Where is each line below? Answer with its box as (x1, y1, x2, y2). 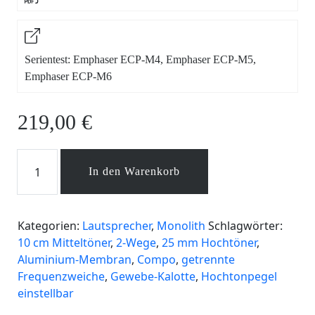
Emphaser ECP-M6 (25, 70, 112, 83)
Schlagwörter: (208, 218, 283, 234)
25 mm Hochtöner (162, 235, 257, 251)
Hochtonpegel (201, 269, 277, 285)
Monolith (157, 218, 205, 234)
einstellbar (18, 285, 74, 302)
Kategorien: (18, 218, 82, 234)
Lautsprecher (82, 218, 151, 234)
